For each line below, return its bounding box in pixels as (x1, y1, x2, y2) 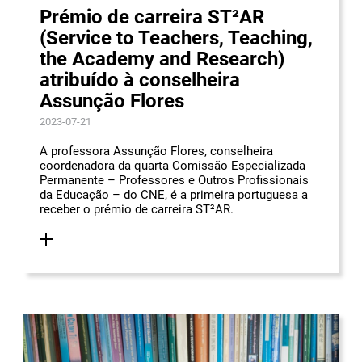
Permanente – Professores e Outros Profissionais (40, 172, 309, 187)
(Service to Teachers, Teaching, (40, 26, 313, 49)
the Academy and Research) (40, 47, 284, 70)
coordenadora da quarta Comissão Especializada (40, 158, 305, 173)
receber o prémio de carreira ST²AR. (40, 201, 234, 217)
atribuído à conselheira (40, 68, 240, 91)
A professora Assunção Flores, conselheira (40, 143, 273, 158)
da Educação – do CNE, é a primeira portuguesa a (40, 187, 308, 202)
